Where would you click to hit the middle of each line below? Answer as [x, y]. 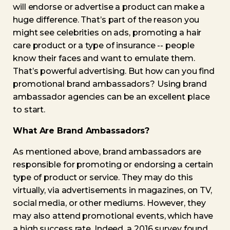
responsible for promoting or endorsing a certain [113, 165]
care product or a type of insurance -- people [104, 45]
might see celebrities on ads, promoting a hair [107, 33]
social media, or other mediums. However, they [109, 203]
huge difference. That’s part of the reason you [106, 20]
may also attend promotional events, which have [113, 216]
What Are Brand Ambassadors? [81, 131]
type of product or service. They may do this [103, 177]
